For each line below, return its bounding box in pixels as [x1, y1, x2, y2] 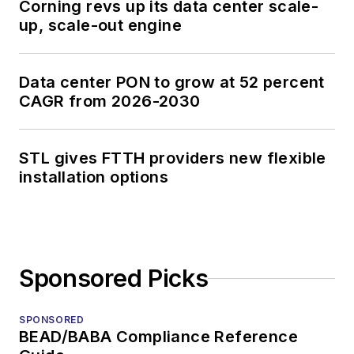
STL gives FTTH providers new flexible [19, 149, 326, 168]
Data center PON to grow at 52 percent [19, 73, 325, 92]
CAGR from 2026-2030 [19, 92, 201, 111]
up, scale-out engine [19, 16, 182, 36]
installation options [19, 168, 168, 187]
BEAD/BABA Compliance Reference [19, 327, 298, 347]
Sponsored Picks [19, 264, 209, 293]
